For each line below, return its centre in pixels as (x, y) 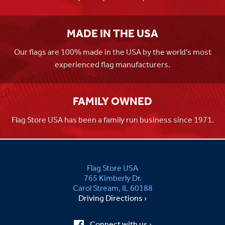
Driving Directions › (113, 198)
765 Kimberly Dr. (113, 178)
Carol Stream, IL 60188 (113, 188)
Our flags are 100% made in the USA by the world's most (113, 52)
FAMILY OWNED (113, 102)
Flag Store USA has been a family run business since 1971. (113, 120)
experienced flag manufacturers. (113, 65)
